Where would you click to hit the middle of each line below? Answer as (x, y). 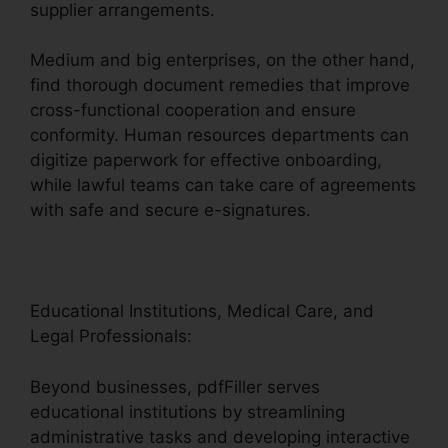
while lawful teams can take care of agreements (223, 185)
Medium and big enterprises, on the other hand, (222, 60)
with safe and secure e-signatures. (170, 210)
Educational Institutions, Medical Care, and (202, 311)
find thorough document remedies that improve (220, 85)
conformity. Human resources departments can (219, 135)
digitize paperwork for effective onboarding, (206, 160)
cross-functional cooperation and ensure (193, 110)
